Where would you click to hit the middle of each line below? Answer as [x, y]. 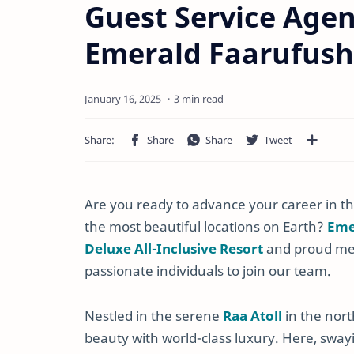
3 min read [199, 99]
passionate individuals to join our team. [208, 271]
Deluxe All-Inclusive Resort [174, 249]
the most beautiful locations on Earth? [206, 226]
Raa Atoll [252, 315]
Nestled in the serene [154, 315]
